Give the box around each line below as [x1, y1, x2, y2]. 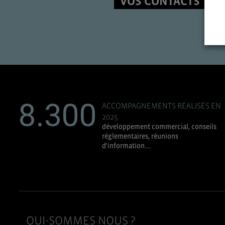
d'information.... [102, 142, 151, 150]
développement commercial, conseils [102, 123, 216, 131]
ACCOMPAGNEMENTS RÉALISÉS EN [102, 101, 221, 110]
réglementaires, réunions [102, 132, 178, 140]
